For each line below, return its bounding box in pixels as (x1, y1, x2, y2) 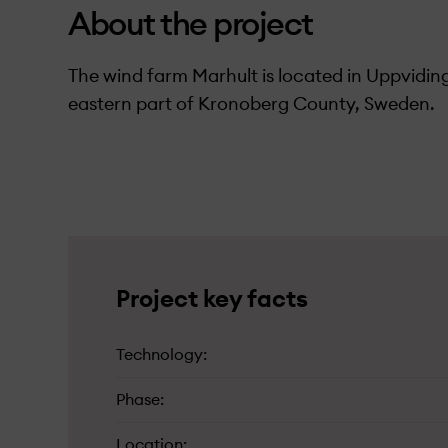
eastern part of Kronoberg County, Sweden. (68, 95, 439, 113)
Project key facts (116, 288, 308, 312)
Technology (116, 347, 203, 363)
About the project (68, 9, 313, 41)
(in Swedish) (68, 123, 169, 141)
